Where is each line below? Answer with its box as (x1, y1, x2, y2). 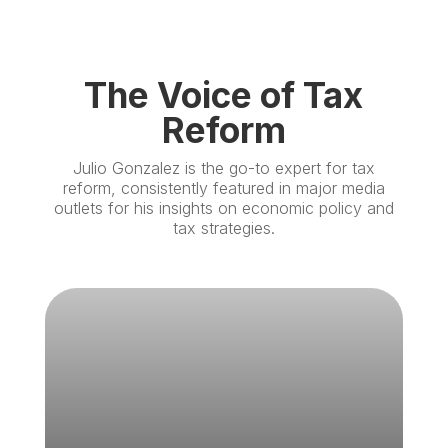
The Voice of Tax (84, 74, 364, 117)
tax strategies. (172, 218, 275, 239)
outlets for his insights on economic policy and (53, 198, 394, 219)
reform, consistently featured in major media (62, 178, 385, 199)
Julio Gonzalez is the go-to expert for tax (72, 158, 375, 179)
